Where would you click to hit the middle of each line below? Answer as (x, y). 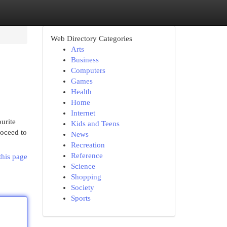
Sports (81, 198)
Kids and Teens (95, 124)
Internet (83, 113)
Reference (87, 156)
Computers (88, 70)
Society (82, 187)
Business (85, 60)
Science (83, 166)
